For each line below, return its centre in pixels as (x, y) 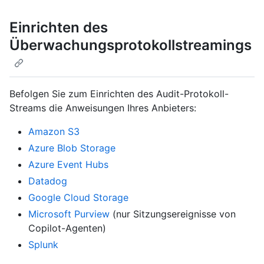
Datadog (48, 181)
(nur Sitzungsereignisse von (173, 214)
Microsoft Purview (69, 214)
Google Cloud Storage (78, 197)
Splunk (43, 244)
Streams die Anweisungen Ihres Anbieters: (103, 108)
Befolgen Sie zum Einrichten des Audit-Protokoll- (119, 93)
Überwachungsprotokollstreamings (131, 45)
